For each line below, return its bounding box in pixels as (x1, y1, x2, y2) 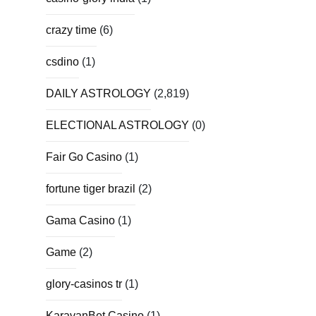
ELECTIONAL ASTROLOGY (46, 119, 189, 131)
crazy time (46, 23, 97, 36)
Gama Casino (46, 214, 115, 226)
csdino (46, 55, 79, 68)
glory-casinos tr (46, 277, 122, 290)
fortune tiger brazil (46, 182, 135, 195)
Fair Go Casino (46, 150, 122, 163)
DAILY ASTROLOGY (46, 87, 151, 99)
